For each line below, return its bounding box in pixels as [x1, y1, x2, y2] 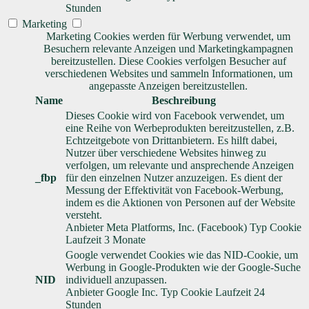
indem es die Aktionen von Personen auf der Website [66, 197, 295, 209]
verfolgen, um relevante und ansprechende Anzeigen [66, 159, 294, 172]
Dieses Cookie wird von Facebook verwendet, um [66, 110, 284, 122]
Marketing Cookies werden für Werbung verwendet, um [46, 30, 290, 43]
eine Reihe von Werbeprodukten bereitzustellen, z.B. [66, 122, 295, 134]
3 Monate [104, 234, 146, 246]
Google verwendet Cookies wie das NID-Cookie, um [66, 249, 298, 261]
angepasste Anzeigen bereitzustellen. [89, 80, 248, 92]
